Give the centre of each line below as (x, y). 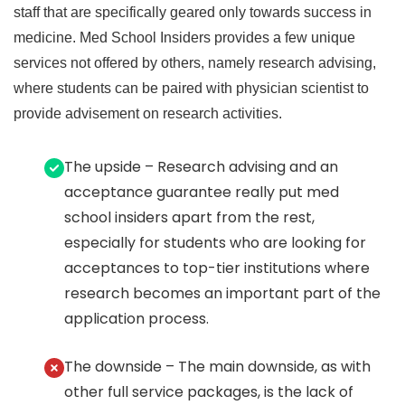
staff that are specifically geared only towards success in (193, 13)
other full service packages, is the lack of (208, 392)
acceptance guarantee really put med (201, 193)
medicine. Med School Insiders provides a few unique (184, 38)
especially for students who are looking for (215, 243)
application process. (136, 319)
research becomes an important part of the (222, 294)
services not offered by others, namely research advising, (195, 63)
